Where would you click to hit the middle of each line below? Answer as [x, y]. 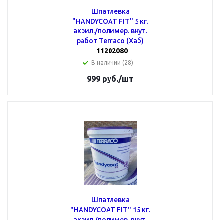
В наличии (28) [112, 63]
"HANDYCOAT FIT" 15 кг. [110, 210]
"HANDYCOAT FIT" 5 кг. [110, 21]
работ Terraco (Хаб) [110, 41]
